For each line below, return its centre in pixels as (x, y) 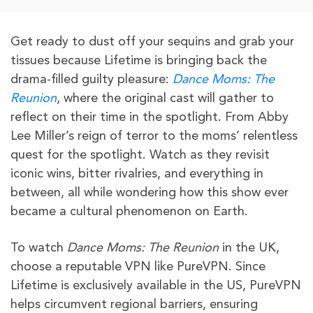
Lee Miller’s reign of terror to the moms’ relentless (154, 136)
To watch (39, 248)
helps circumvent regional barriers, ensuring (134, 305)
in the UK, (249, 248)
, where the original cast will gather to (165, 99)
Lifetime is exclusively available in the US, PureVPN (156, 286)
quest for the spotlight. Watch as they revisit (140, 155)
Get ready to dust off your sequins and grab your (152, 42)
